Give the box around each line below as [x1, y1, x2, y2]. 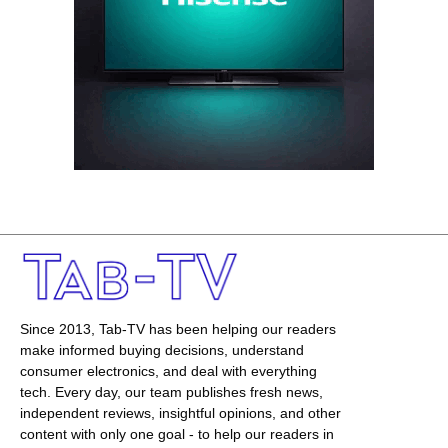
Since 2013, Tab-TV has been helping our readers [20, 320, 336, 337]
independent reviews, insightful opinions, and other [20, 404, 341, 421]
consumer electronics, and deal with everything [20, 362, 317, 379]
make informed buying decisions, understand [20, 341, 304, 358]
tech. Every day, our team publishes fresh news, [20, 383, 323, 400]
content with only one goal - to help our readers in [20, 425, 334, 442]
